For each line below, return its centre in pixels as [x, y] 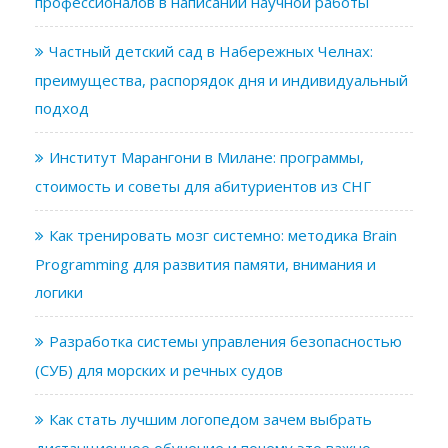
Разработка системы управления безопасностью [225, 340]
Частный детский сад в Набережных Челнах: [211, 50]
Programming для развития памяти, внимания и [205, 263]
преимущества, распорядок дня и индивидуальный [221, 79]
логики [59, 291]
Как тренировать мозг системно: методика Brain [223, 234]
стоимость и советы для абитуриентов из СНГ [203, 185]
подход [62, 107]
